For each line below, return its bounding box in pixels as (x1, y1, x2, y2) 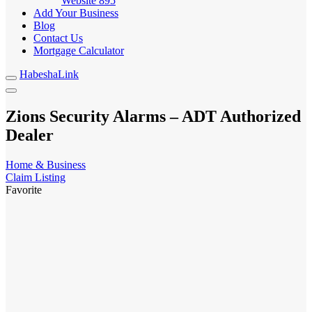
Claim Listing (6, 171, 65, 183)
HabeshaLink (19, 68, 79, 80)
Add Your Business (33, 7, 118, 19)
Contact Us (33, 32, 83, 44)
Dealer (6, 125, 54, 144)
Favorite (6, 183, 42, 196)
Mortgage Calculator (33, 45, 124, 56)
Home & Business (6, 158, 86, 171)
